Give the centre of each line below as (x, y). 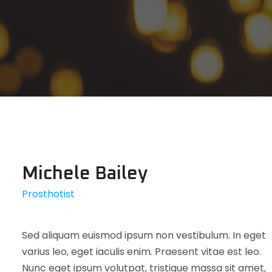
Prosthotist (48, 194)
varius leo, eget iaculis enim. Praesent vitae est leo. (141, 251)
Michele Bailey (84, 173)
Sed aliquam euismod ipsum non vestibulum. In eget (144, 235)
